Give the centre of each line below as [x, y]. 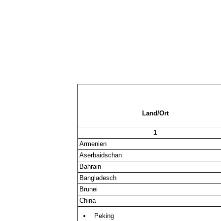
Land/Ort [155, 113]
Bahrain [91, 167]
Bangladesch [98, 178]
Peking [104, 216]
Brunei [89, 189]
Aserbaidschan [101, 155]
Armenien [93, 144]
